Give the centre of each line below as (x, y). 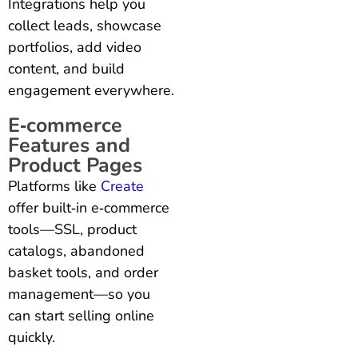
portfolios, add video (75, 48)
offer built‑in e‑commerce (89, 208)
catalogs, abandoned (76, 251)
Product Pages (75, 166)
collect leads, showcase (85, 26)
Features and (69, 146)
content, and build (66, 69)
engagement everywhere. (91, 91)
